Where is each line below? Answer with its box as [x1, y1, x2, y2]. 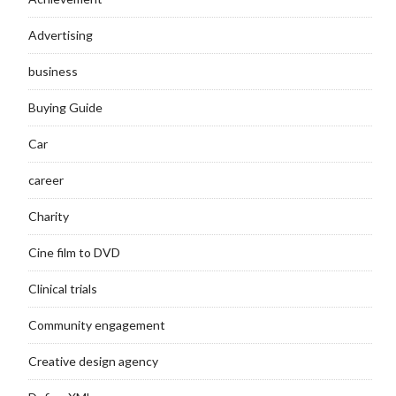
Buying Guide [27, 99, 103, 115]
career [27, 171, 64, 187]
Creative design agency [27, 353, 158, 369]
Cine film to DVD [27, 244, 120, 260]
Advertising [27, 27, 93, 42]
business [27, 63, 78, 79]
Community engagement [27, 316, 165, 332]
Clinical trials [27, 280, 97, 296]
